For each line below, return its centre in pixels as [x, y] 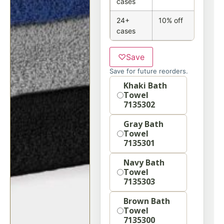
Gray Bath [143, 124]
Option [120, 82]
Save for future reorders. [149, 71]
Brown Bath [147, 201]
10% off [171, 20]
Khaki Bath [145, 85]
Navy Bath [144, 162]
